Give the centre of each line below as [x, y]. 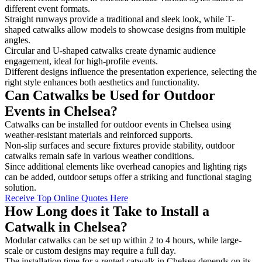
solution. [20, 187]
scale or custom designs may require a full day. [92, 250]
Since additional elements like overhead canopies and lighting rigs [126, 166]
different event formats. [49, 8]
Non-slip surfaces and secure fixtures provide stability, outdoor [120, 145]
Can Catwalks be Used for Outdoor [110, 95]
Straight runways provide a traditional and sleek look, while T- [120, 19]
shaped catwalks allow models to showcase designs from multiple [125, 29]
